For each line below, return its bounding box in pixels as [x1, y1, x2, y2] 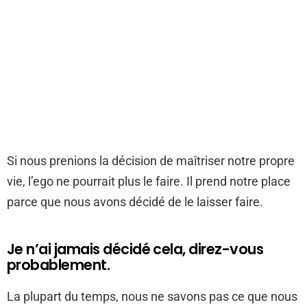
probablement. [7, 255, 110, 275]
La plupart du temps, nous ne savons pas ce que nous [7, 289, 297, 304]
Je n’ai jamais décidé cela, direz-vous [7, 239, 264, 259]
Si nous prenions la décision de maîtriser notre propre [7, 153, 295, 168]
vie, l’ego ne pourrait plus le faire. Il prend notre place [7, 174, 291, 188]
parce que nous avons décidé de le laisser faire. [7, 195, 263, 209]
